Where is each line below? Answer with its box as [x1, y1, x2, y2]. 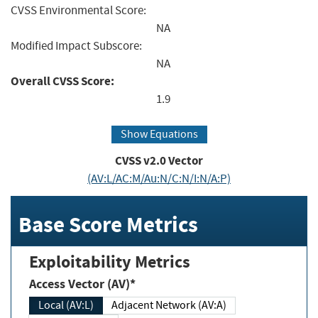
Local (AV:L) [38, 297, 94, 312]
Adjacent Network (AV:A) [111, 297, 226, 312]
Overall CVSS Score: [11, 72, 114, 89]
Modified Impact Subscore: [11, 38, 142, 53]
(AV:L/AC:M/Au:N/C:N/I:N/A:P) [87, 171, 231, 187]
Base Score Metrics [18, 210, 198, 240]
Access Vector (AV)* [29, 275, 136, 292]
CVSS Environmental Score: [11, 2, 146, 18]
